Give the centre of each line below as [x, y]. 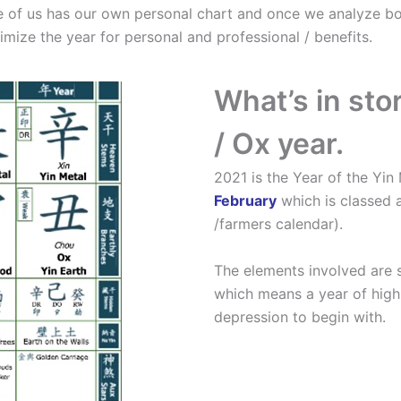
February [245, 201]
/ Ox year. [279, 144]
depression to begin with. [300, 316]
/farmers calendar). [278, 224]
